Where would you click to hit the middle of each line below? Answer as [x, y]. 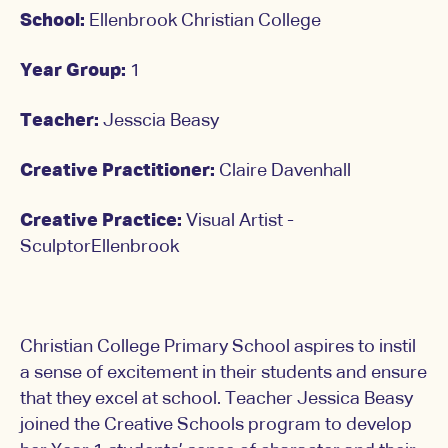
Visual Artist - [238, 221]
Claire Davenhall [287, 171]
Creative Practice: [101, 221]
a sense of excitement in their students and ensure [223, 373]
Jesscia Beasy [159, 121]
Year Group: [75, 71]
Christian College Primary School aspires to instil [218, 347]
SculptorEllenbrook [99, 247]
